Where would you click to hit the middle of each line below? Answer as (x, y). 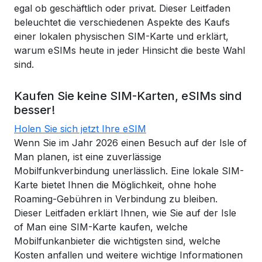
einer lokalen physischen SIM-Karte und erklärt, (121, 36)
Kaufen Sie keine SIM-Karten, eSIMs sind (128, 96)
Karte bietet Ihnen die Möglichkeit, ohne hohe (115, 185)
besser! (35, 110)
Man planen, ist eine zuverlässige (88, 157)
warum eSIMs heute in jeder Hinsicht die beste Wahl (130, 50)
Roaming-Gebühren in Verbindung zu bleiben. (116, 199)
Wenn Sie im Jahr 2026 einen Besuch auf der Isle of (130, 143)
